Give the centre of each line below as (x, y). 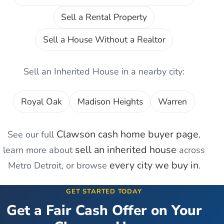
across (191, 150)
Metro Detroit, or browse (58, 166)
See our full (32, 135)
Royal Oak (41, 102)
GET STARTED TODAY (104, 192)
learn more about (39, 150)
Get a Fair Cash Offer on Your (104, 211)
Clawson (76, 134)
